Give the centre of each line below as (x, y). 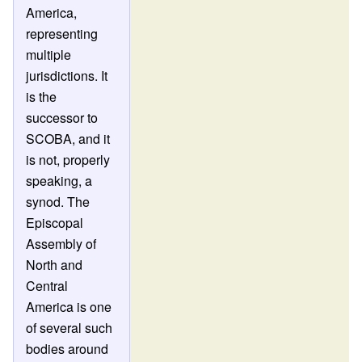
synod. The (58, 201)
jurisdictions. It (67, 75)
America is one (69, 306)
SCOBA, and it (68, 138)
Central (47, 285)
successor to (62, 117)
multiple (49, 54)
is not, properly (68, 159)
